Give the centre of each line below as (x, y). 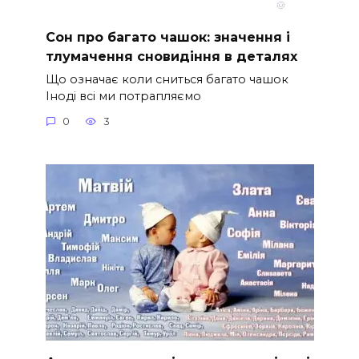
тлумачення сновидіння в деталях (171, 56)
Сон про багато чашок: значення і (167, 37)
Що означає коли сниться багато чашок (167, 79)
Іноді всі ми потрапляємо (123, 96)
